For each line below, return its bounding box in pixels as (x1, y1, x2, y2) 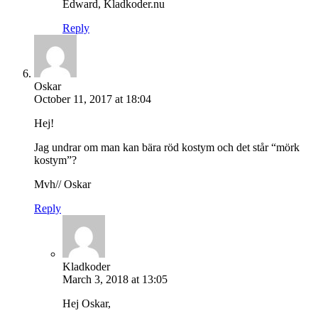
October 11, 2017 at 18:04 (34, 92, 151, 105)
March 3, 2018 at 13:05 (62, 273, 168, 285)
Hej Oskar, (62, 297, 111, 309)
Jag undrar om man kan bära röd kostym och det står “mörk (34, 141, 300, 153)
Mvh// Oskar (34, 177, 91, 190)
